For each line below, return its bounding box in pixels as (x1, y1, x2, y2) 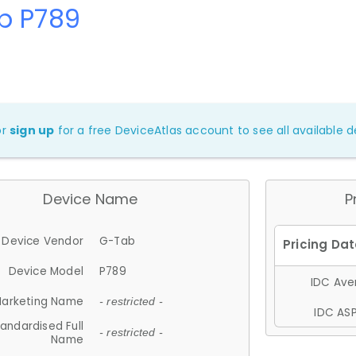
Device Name (43, 188, 138, 209)
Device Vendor (2, 233, 83, 249)
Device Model (8, 263, 83, 279)
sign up (10, 122, 55, 138)
